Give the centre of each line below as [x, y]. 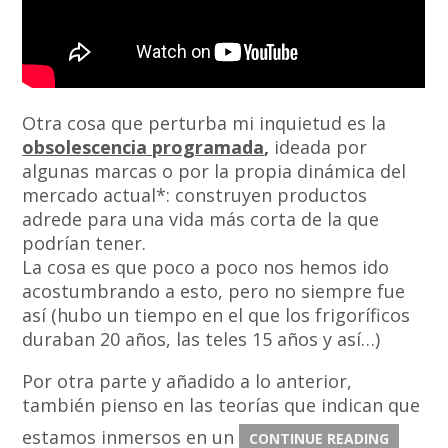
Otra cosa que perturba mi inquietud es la [204, 123]
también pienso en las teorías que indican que [221, 405]
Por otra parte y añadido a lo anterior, [187, 381]
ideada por [321, 147]
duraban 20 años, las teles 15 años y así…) [201, 339]
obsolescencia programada [143, 147]
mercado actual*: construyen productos [195, 195]
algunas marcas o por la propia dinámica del [214, 171]
